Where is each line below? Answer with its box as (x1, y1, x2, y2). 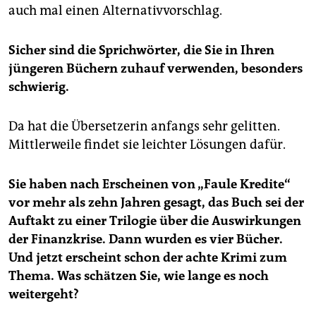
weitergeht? (8, 286, 79, 302)
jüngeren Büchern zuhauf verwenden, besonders (8, 60, 303, 76)
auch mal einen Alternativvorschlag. (8, 2, 222, 18)
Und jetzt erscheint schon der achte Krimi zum (8, 249, 287, 265)
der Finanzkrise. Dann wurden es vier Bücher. (8, 231, 283, 247)
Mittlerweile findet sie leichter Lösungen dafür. (8, 136, 286, 152)
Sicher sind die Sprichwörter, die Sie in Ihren (8, 42, 274, 58)
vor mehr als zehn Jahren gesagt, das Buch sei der (8, 194, 304, 210)
